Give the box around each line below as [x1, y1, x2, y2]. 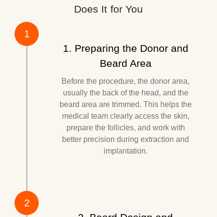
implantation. [103, 146, 148, 155]
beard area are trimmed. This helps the [59, 100, 192, 108]
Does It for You [74, 3, 143, 15]
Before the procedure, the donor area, [62, 77, 189, 85]
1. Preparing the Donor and [62, 42, 188, 54]
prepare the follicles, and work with [66, 123, 185, 132]
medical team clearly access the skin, [62, 111, 189, 120]
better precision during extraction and [62, 135, 189, 143]
